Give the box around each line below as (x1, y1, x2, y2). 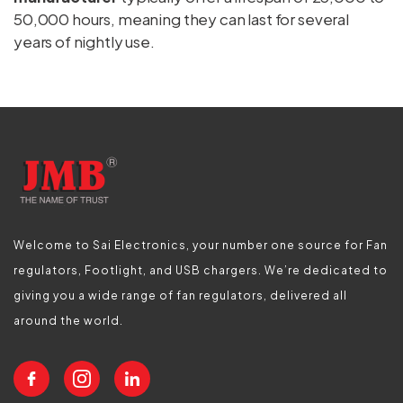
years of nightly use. (13, 31, 155, 51)
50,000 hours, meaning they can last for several (13, 9, 349, 29)
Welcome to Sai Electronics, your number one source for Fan (13, 238, 388, 252)
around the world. (13, 314, 123, 327)
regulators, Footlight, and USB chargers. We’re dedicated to (13, 264, 388, 277)
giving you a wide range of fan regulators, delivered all (13, 289, 347, 302)
